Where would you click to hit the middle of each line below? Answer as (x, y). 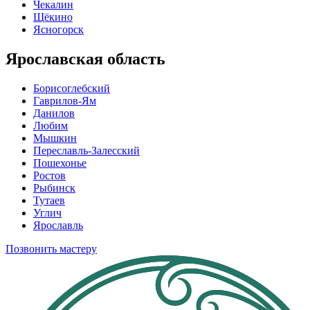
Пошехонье (60, 163)
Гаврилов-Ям (65, 100)
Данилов (54, 113)
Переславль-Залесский (86, 150)
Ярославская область (85, 58)
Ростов (49, 175)
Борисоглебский (72, 88)
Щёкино (53, 17)
